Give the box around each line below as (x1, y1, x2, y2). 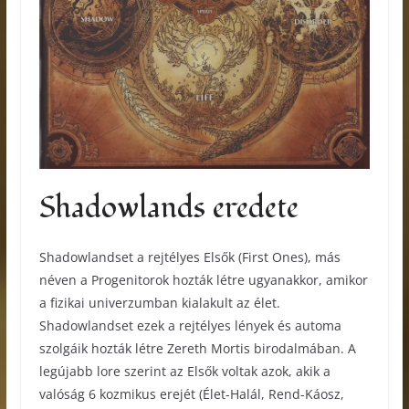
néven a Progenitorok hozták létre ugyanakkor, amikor (38, 271, 368, 289)
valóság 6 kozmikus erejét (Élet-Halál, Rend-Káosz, (38, 385, 344, 404)
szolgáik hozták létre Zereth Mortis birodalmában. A (38, 340, 356, 358)
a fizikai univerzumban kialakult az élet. (38, 294, 280, 312)
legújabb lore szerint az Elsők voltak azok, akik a (38, 362, 334, 381)
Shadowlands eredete (38, 188, 299, 229)
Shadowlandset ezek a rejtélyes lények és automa (38, 317, 341, 335)
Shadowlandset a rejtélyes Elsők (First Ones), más (38, 248, 341, 267)
